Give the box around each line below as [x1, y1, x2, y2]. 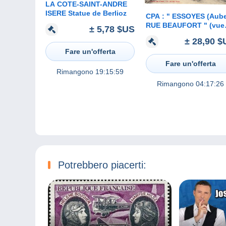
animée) [146, 30, 173, 39]
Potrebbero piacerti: [58, 159, 146, 171]
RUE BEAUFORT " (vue [146, 21, 224, 30]
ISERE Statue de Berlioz [45, 9, 127, 18]
